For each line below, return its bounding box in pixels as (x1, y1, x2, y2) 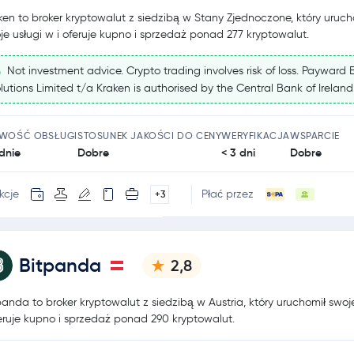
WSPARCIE (290, 129, 340, 141)
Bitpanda (19, 253, 101, 277)
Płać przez (201, 187, 254, 201)
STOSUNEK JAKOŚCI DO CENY (77, 129, 222, 141)
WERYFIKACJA (221, 129, 291, 141)
